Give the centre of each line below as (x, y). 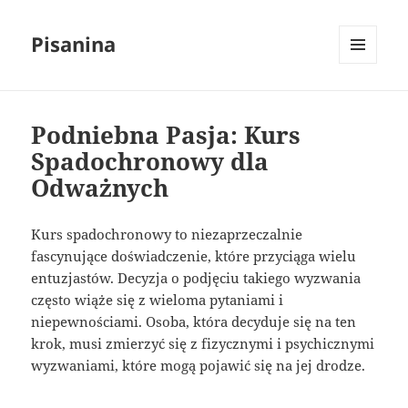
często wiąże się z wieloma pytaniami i (158, 300)
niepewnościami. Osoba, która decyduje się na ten (194, 322)
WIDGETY (365, 102)
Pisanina (74, 44)
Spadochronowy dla (150, 162)
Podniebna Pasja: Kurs (166, 135)
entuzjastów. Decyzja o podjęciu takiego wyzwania (196, 278)
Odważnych (100, 188)
